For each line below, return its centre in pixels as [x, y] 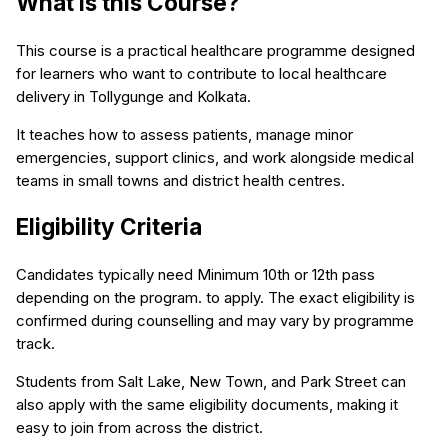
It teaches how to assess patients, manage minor [184, 134]
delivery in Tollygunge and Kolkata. [133, 96]
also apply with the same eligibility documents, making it [207, 404]
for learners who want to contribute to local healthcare [201, 73]
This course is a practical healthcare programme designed [215, 50]
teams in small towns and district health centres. [180, 180]
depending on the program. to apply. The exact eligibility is [215, 297]
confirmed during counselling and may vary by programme [215, 320]
